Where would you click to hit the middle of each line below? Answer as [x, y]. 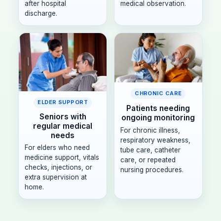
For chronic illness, [150, 130]
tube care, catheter [150, 150]
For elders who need [57, 147]
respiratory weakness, [155, 140]
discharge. [41, 13]
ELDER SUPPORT [63, 102]
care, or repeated [148, 160]
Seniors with [63, 116]
